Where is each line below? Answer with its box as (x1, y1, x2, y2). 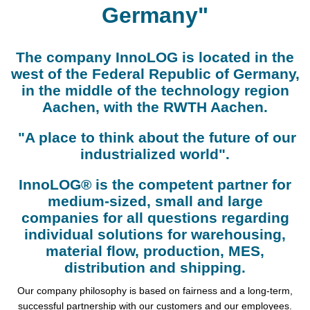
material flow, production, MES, (46, 243, 264, 259)
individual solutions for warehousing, (24, 226, 286, 243)
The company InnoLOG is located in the (16, 49, 294, 66)
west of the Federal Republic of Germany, (10, 66, 300, 82)
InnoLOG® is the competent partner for (19, 176, 291, 193)
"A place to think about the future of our (14, 129, 296, 146)
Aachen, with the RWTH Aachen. (42, 99, 268, 116)
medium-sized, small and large (47, 193, 263, 210)
